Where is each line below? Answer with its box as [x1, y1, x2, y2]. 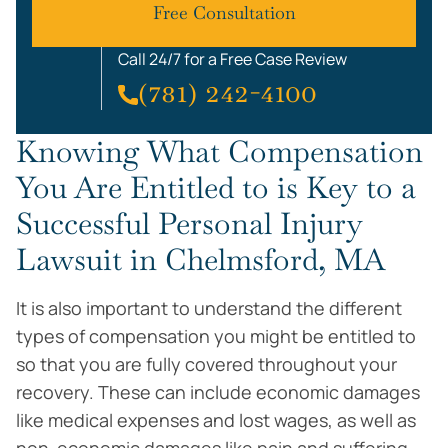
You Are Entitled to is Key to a [16, 168, 416, 207]
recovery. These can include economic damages [16, 380, 420, 404]
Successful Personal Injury [16, 204, 363, 243]
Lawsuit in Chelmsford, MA [16, 240, 385, 279]
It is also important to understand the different [16, 296, 402, 320]
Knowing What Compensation [16, 132, 423, 171]
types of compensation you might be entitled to [16, 324, 416, 348]
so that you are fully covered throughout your [16, 352, 397, 376]
